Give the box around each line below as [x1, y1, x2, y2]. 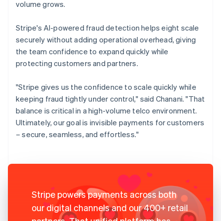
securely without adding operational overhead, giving [16, 34, 196, 44]
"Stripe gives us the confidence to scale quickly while [16, 81, 196, 92]
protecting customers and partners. [16, 58, 138, 68]
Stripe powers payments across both [32, 188, 177, 200]
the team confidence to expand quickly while [16, 46, 169, 56]
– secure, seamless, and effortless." [16, 129, 139, 139]
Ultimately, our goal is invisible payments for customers [16, 117, 205, 127]
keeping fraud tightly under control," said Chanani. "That [16, 93, 205, 104]
